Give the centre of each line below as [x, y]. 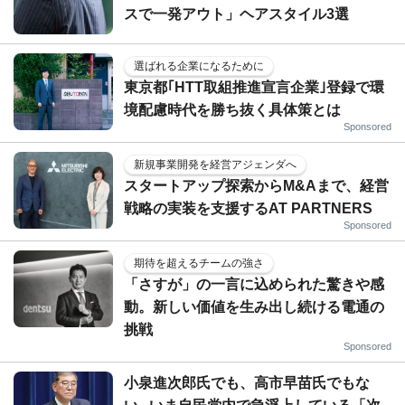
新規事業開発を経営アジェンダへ [215, 164]
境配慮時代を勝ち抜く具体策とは [232, 109]
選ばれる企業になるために [199, 66]
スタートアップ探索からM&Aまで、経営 [256, 185]
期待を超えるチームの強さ [199, 263]
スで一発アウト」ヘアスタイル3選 [236, 14]
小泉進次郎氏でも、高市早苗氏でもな [247, 382]
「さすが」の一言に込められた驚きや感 [254, 284]
